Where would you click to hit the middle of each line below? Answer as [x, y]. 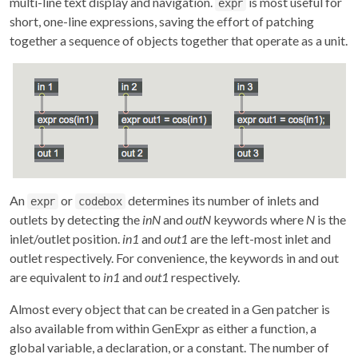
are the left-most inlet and [259, 238]
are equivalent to [56, 276]
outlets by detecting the [76, 219]
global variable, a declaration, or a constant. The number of [169, 347]
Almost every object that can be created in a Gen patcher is [170, 308]
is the [330, 219]
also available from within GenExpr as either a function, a [163, 328]
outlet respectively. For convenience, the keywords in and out [174, 257]
